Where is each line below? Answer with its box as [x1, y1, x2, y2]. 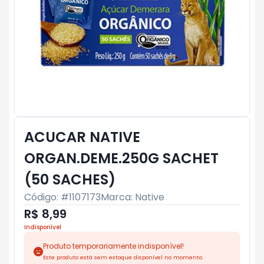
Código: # [24, 190, 69, 204]
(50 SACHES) [24, 170, 115, 189]
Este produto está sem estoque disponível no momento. [43, 253, 203, 261]
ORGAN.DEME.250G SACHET [24, 148, 219, 168]
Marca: [101, 190, 135, 204]
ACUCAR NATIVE [24, 127, 140, 147]
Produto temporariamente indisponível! [43, 241, 184, 251]
